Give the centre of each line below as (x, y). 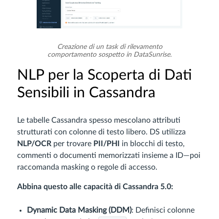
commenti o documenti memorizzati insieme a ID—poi (109, 156)
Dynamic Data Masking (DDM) (79, 210)
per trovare (72, 144)
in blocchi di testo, (152, 144)
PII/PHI (107, 144)
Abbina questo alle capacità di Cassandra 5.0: (95, 187)
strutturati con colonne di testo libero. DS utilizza (101, 132)
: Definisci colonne (163, 210)
